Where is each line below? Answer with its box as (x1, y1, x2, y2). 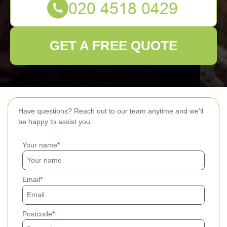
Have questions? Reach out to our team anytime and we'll (18, 107, 203, 115)
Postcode (22, 210, 52, 218)
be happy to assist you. (18, 118, 92, 126)
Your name (22, 141, 57, 149)
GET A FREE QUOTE (50, 38, 177, 53)
